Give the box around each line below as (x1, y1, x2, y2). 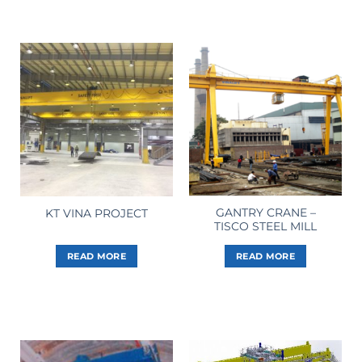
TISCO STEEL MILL (214, 220, 317, 234)
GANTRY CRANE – (215, 206, 316, 220)
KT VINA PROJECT (45, 206, 148, 220)
